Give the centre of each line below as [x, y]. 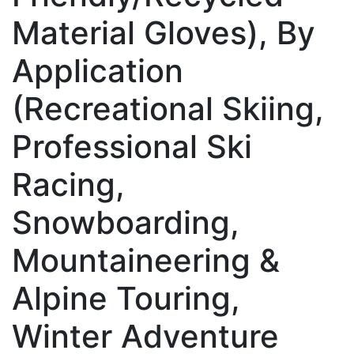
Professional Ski [132, 146]
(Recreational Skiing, [168, 108]
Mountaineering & [146, 260]
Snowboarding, [126, 222]
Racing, [68, 184]
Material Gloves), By [164, 32]
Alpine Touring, [126, 298]
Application [98, 70]
